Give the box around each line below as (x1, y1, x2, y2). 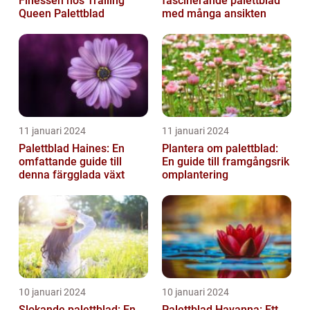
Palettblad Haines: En (19, 141, 125, 155)
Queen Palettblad (19, 6, 104, 20)
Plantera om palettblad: (162, 141, 278, 155)
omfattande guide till (19, 154, 122, 168)
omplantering (162, 167, 228, 181)
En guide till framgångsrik (162, 154, 289, 168)
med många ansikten (162, 6, 266, 20)
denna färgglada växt (19, 167, 125, 181)
